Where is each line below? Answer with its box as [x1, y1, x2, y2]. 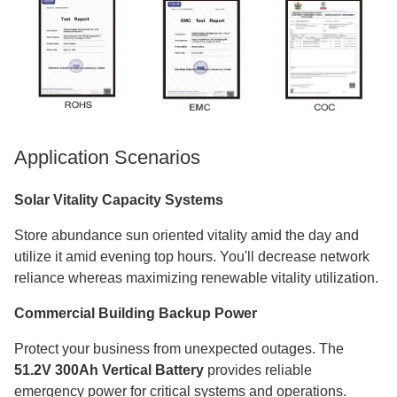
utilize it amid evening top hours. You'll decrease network [14, 248, 370, 264]
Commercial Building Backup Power [14, 305, 257, 321]
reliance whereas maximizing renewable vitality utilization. [14, 269, 378, 285]
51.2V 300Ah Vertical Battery [14, 362, 204, 378]
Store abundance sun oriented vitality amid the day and [14, 227, 359, 243]
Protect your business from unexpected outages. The [14, 340, 344, 356]
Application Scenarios [14, 145, 200, 168]
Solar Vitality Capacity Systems [14, 191, 223, 207]
